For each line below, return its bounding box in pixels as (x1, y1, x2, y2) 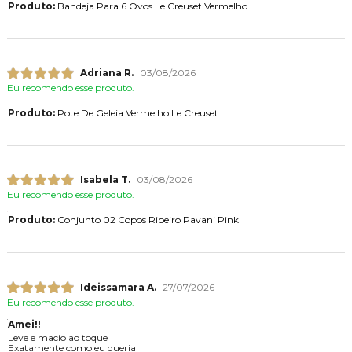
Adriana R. (79, 66, 134, 79)
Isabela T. (79, 174, 130, 186)
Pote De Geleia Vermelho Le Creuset (54, 106, 218, 119)
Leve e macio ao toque (7, 331, 108, 343)
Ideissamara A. (79, 280, 156, 293)
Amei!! (7, 317, 41, 330)
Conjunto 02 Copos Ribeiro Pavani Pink (54, 214, 239, 226)
